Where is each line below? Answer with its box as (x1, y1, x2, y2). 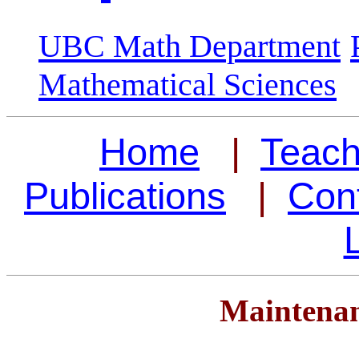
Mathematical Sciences (38, 66, 337, 103)
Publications (24, 174, 226, 217)
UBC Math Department (38, 27, 341, 64)
